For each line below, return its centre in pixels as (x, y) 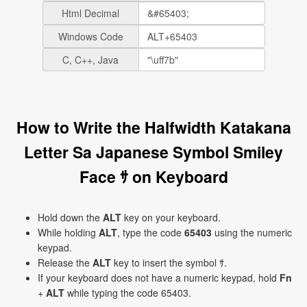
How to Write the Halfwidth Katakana (153, 127)
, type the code (151, 232)
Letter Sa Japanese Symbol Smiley (153, 152)
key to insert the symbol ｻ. (169, 262)
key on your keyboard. (171, 217)
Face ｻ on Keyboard (153, 176)
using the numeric (252, 232)
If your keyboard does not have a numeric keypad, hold (159, 278)
